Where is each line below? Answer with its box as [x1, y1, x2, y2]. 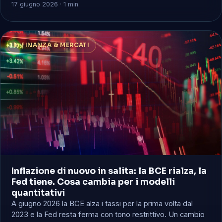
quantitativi [11, 187, 65, 198]
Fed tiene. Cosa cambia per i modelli [11, 176, 175, 187]
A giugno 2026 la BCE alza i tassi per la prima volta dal [11, 199, 193, 208]
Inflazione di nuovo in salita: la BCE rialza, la [11, 166, 207, 176]
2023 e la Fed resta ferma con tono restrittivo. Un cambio [11, 210, 205, 219]
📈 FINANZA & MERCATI [13, 41, 90, 49]
